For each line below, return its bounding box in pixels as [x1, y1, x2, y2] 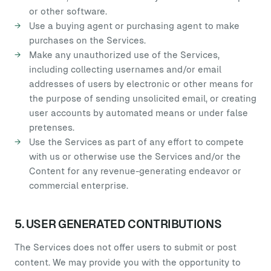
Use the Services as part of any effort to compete [29, 137, 244, 147]
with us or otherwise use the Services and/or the [29, 151, 241, 162]
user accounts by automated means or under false [29, 108, 248, 118]
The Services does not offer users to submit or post [15, 242, 237, 252]
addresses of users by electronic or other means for [29, 79, 253, 89]
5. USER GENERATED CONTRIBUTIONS [15, 218, 222, 230]
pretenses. [29, 122, 74, 132]
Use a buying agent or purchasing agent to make [29, 21, 240, 31]
